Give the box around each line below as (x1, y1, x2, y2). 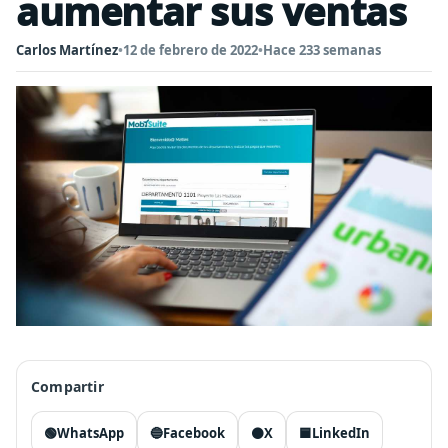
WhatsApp (57, 424, 124, 442)
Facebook (163, 424, 225, 442)
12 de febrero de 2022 (123, 41, 258, 59)
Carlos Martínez (16, 41, 118, 59)
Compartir (31, 377, 104, 396)
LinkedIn (312, 424, 370, 442)
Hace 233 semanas (263, 41, 381, 59)
